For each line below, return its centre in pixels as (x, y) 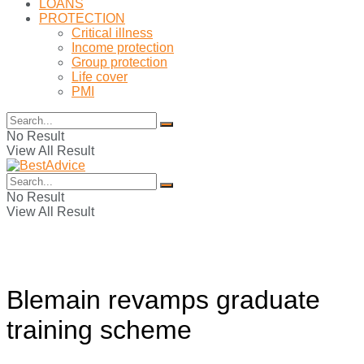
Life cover (100, 77)
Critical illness (112, 33)
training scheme (99, 330)
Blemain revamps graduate (163, 300)
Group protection (119, 62)
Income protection (123, 48)
